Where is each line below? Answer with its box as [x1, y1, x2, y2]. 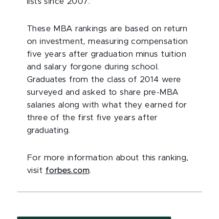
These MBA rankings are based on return [27, 25, 188, 33]
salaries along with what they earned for [27, 101, 187, 109]
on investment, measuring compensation [27, 38, 188, 45]
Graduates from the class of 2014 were [27, 76, 181, 84]
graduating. [27, 127, 70, 134]
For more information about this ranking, [27, 154, 189, 162]
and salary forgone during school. [27, 63, 159, 71]
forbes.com [45, 167, 89, 175]
